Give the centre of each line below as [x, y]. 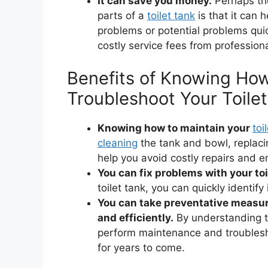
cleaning [118, 143]
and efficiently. [135, 218]
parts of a [122, 15]
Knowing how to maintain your [175, 128]
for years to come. [141, 248]
